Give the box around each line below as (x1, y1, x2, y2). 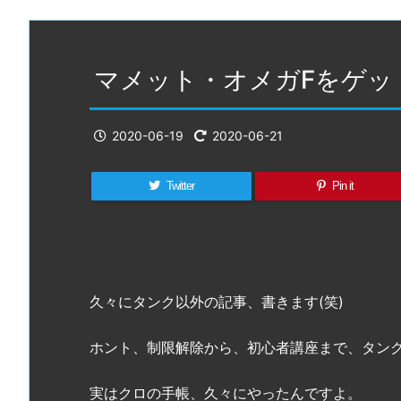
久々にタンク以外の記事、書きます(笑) (90, 293, 344, 311)
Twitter (166, 178, 194, 192)
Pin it (331, 178, 354, 192)
